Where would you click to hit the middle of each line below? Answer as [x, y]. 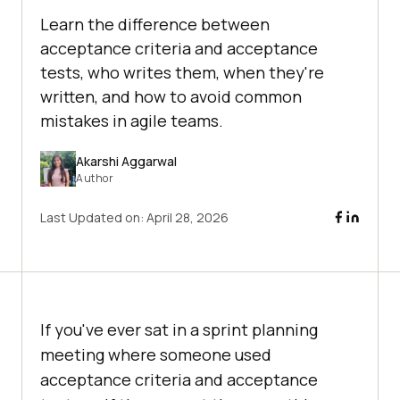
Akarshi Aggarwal [126, 161]
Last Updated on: [93, 218]
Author [95, 178]
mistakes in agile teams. [132, 121]
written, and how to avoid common [171, 97]
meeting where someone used [156, 355]
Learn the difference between [155, 25]
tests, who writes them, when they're [182, 73]
